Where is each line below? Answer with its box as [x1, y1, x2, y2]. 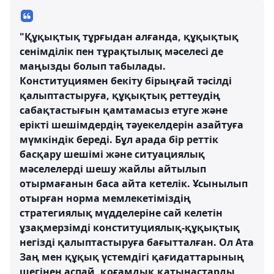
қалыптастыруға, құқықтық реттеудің [20, 89, 220, 102]
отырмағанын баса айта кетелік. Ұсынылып [20, 177, 248, 190]
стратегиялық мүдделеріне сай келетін [20, 206, 223, 220]
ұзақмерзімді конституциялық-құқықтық [20, 221, 240, 234]
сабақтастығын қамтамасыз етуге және [20, 103, 228, 117]
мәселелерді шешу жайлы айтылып [20, 162, 206, 176]
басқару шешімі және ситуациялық [20, 147, 205, 161]
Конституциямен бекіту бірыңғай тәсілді [20, 74, 232, 87]
